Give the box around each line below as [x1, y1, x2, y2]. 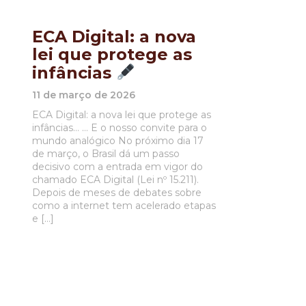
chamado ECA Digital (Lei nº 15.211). [32, 173, 199, 186]
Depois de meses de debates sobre [32, 186, 201, 199]
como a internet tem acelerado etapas [32, 199, 216, 212]
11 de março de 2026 [32, 88, 135, 101]
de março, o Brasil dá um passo [32, 147, 180, 160]
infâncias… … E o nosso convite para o [32, 121, 207, 134]
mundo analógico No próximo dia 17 [32, 134, 204, 147]
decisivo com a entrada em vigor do [32, 160, 203, 173]
